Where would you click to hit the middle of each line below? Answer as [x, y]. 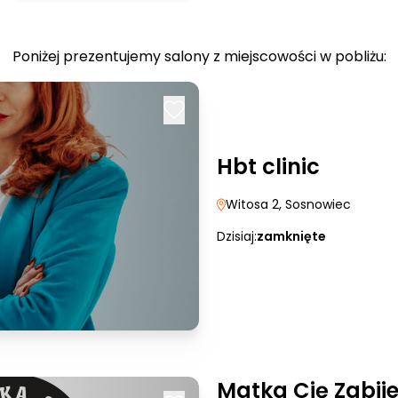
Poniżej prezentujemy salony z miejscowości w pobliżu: [199, 56]
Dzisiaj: [237, 236]
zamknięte [291, 236]
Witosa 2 [252, 204]
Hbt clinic [268, 167]
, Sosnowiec [315, 204]
